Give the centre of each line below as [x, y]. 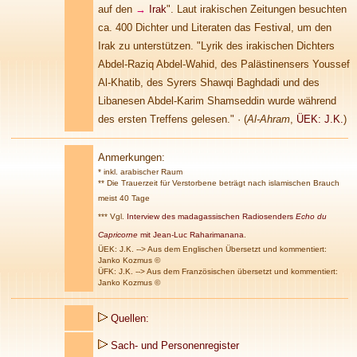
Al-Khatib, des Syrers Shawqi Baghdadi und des [209, 82]
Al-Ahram [269, 119]
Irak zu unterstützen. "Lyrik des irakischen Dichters [216, 46]
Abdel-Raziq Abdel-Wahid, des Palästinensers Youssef [224, 64]
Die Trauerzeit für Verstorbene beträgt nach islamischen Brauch [222, 183]
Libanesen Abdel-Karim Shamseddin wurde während [217, 101]
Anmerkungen [130, 157]
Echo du [311, 216]
